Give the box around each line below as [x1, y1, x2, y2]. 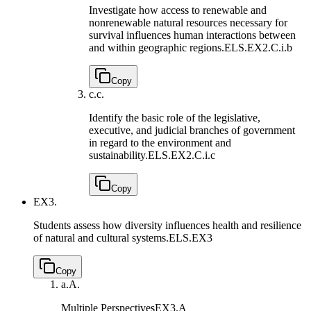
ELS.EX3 [169, 232, 212, 244]
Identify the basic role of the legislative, [89, 112, 260, 124]
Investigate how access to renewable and [89, 4, 267, 17]
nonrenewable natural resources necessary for [89, 17, 287, 29]
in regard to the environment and [89, 137, 231, 149]
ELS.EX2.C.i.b [224, 42, 292, 54]
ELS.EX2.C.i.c [148, 149, 215, 162]
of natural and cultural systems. [33, 232, 169, 244]
